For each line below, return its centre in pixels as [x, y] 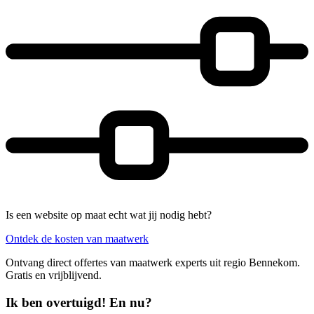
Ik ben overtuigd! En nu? [79, 302]
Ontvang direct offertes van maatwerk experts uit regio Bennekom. [153, 262]
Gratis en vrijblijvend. [54, 275]
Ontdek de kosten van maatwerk [77, 238]
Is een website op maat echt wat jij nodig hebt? [109, 214]
